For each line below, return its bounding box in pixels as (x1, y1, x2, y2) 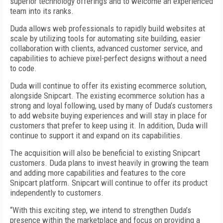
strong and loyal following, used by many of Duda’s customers (10, 101, 213, 111)
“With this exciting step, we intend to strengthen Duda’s (10, 205, 191, 215)
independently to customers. (10, 188, 104, 198)
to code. (10, 63, 37, 73)
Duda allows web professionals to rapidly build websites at (10, 23, 205, 33)
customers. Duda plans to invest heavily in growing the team (10, 158, 209, 168)
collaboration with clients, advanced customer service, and (10, 43, 203, 53)
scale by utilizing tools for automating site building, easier (10, 33, 201, 43)
